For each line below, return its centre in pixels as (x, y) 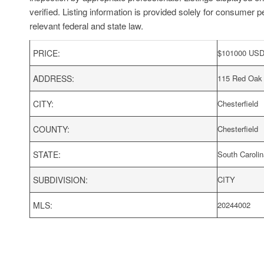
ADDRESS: (54, 79)
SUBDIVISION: (60, 180)
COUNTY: (51, 129)
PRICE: (47, 53)
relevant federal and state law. (86, 26)
